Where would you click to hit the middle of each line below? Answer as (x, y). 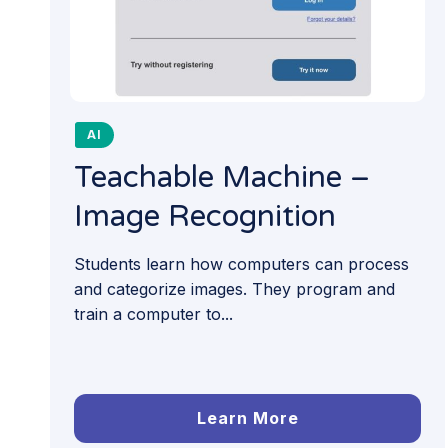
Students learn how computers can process (241, 264)
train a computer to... (153, 314)
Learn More (247, 417)
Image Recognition (205, 217)
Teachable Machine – (222, 178)
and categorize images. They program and (234, 289)
